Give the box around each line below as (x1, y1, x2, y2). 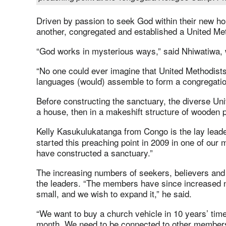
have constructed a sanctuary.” (36, 146, 153, 159)
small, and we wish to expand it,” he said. (36, 187, 192, 200)
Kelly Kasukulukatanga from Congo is (36, 125, 177, 137)
